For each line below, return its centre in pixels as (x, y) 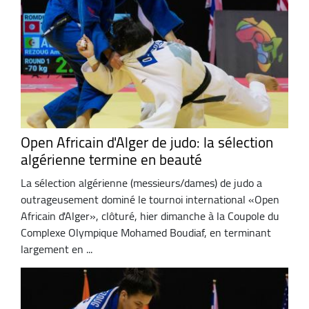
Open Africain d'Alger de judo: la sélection (147, 143)
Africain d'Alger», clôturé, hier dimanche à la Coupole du (150, 216)
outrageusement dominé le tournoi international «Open (150, 199)
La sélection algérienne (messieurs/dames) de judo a (141, 182)
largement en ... (57, 249)
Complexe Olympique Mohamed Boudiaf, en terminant (146, 232)
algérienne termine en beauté (111, 160)
